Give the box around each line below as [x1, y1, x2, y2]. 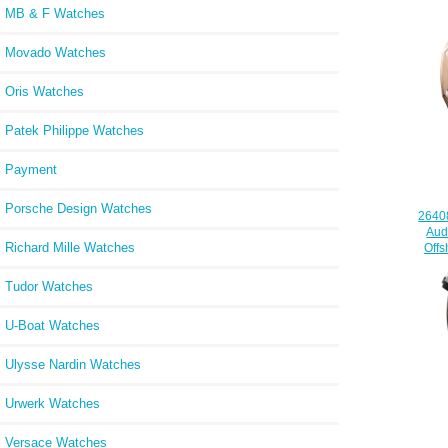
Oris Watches [5, 83, 84, 99]
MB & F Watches [5, 5, 105, 21]
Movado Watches [5, 44, 106, 60]
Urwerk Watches [5, 395, 100, 411]
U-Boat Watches [5, 317, 100, 333]
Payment [5, 161, 57, 177]
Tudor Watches [5, 278, 93, 294]
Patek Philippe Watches [5, 122, 144, 138]
